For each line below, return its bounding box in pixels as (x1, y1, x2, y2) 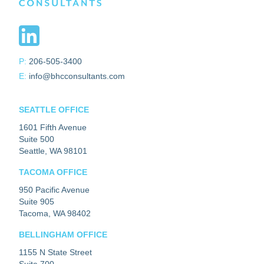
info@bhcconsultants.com (29, 71, 125, 81)
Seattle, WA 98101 (19, 146, 87, 156)
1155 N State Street (19, 247, 92, 258)
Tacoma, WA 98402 (19, 209, 91, 219)
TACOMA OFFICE (19, 167, 87, 177)
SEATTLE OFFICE (19, 105, 89, 115)
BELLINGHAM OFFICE (19, 230, 107, 240)
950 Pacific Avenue (19, 185, 90, 195)
